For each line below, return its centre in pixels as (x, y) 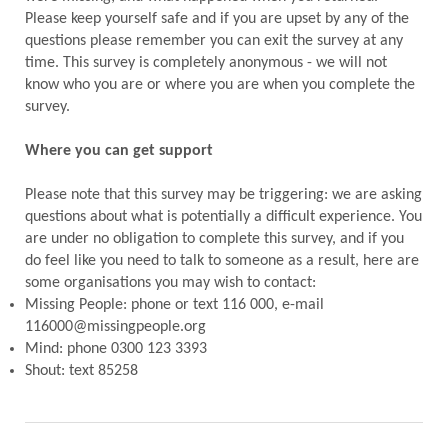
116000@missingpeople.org (117, 327)
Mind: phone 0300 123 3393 (116, 349)
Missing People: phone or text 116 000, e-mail (174, 305)
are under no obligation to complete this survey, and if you (214, 239)
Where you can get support (121, 151)
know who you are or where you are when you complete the (220, 85)
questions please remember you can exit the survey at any (214, 41)
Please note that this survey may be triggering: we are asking (223, 195)
